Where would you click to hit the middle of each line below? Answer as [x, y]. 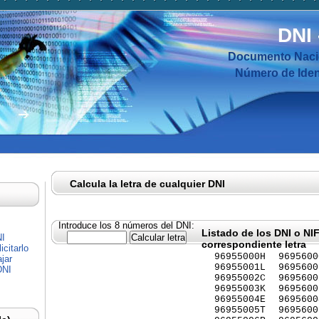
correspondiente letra [254, 244]
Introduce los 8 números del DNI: [126, 225]
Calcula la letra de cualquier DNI [147, 184]
